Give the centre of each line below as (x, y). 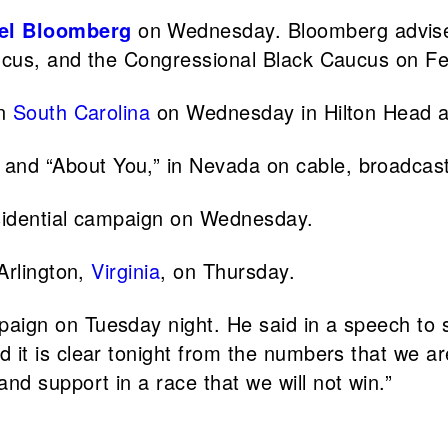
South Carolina (81, 111)
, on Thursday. (228, 270)
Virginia (126, 270)
